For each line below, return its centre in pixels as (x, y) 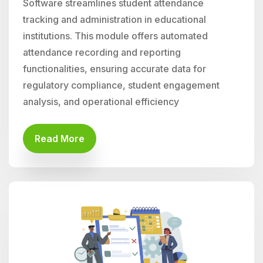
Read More (60, 139)
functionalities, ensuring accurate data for (114, 69)
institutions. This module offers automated (115, 36)
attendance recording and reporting (102, 52)
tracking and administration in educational (114, 19)
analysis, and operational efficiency (101, 102)
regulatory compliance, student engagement (121, 85)
